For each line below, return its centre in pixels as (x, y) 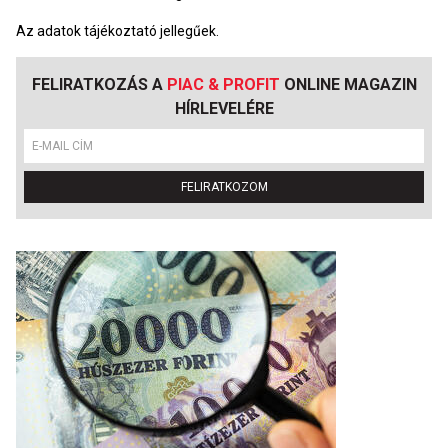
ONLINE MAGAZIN (348, 84)
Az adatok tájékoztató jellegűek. (117, 31)
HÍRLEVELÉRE (224, 108)
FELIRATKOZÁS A (99, 84)
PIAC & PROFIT (223, 84)
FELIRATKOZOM (224, 187)
